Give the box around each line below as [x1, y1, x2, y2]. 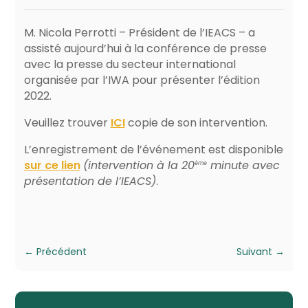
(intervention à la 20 [82, 157, 195, 174]
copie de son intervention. [124, 115, 267, 131]
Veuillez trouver [23, 115, 111, 131]
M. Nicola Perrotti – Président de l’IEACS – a [23, 25, 255, 41]
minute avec [206, 157, 280, 174]
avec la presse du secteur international [23, 56, 236, 73]
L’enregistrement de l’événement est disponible [23, 142, 283, 158]
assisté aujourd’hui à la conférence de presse [23, 41, 267, 57]
